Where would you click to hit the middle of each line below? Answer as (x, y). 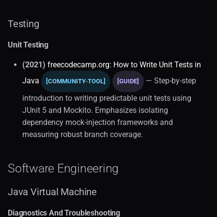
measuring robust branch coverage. (83, 134)
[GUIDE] (128, 81)
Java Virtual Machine (52, 192)
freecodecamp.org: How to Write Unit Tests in (124, 64)
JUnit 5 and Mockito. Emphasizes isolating (95, 110)
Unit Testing (28, 45)
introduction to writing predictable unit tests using (107, 98)
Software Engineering (63, 168)
